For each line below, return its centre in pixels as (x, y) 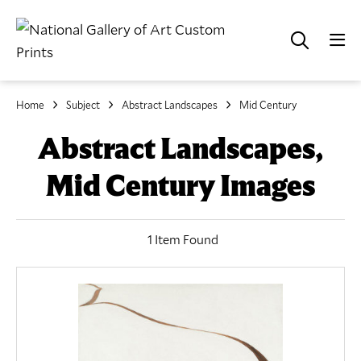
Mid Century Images (180, 185)
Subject (83, 105)
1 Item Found (183, 239)
